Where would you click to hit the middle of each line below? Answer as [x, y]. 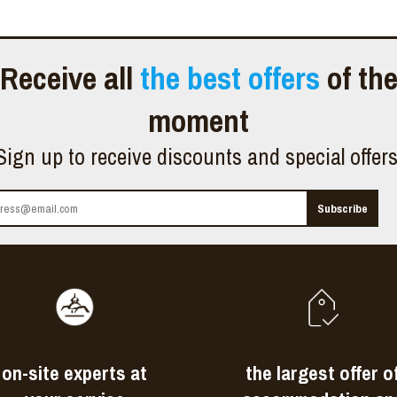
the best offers [230, 78]
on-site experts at [74, 373]
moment [198, 120]
